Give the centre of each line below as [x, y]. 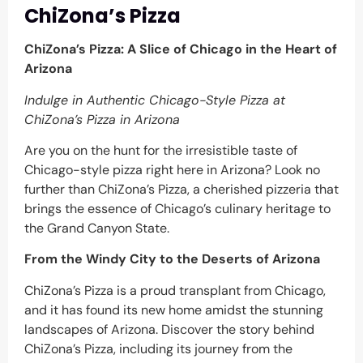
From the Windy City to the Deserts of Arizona [172, 259]
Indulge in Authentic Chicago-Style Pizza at [155, 100]
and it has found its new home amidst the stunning [174, 310]
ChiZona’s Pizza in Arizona [102, 119]
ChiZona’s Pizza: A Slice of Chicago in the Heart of [181, 49]
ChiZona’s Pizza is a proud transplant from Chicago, [175, 290]
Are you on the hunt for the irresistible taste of [161, 150]
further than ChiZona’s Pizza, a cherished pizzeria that [181, 189]
